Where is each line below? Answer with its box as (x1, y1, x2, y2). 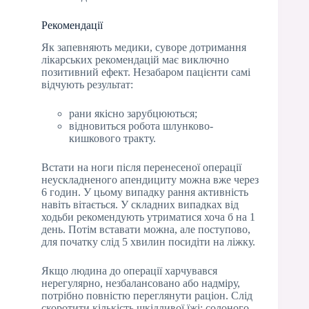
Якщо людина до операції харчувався (41, 265, 217, 277)
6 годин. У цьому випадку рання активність (41, 186, 248, 199)
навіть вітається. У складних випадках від (41, 199, 239, 211)
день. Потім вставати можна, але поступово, (41, 223, 250, 236)
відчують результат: (41, 79, 133, 91)
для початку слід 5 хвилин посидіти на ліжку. (41, 236, 255, 248)
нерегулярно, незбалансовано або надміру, (41, 277, 240, 290)
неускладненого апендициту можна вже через (41, 174, 259, 186)
